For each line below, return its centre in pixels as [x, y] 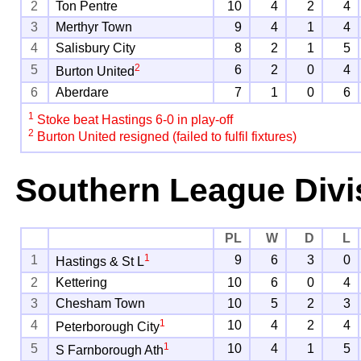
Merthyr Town [94, 27]
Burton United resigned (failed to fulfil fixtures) [166, 137]
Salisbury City [96, 48]
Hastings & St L [100, 262]
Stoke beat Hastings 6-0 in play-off [134, 120]
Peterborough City [108, 327]
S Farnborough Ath [110, 351]
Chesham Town [101, 303]
